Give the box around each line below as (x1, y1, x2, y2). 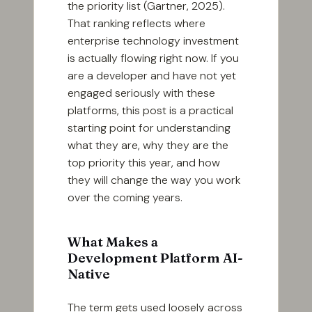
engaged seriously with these (68, 86, 215, 101)
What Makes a (68, 233, 158, 251)
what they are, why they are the (68, 138, 228, 153)
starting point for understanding (68, 120, 231, 136)
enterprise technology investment (68, 33, 239, 49)
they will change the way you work (68, 173, 240, 188)
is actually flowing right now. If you (68, 51, 239, 66)
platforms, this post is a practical (68, 103, 233, 118)
